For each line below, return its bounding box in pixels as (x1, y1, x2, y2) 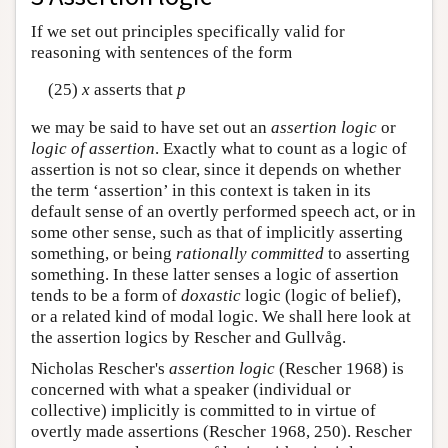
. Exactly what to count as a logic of (155, 138, 407, 158)
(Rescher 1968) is (275, 358, 404, 378)
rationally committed (176, 243, 324, 263)
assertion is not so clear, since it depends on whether (31, 159, 401, 179)
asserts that (89, 80, 177, 100)
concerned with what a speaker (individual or (31, 379, 351, 399)
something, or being (31, 243, 176, 263)
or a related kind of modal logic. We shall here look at (31, 306, 411, 326)
